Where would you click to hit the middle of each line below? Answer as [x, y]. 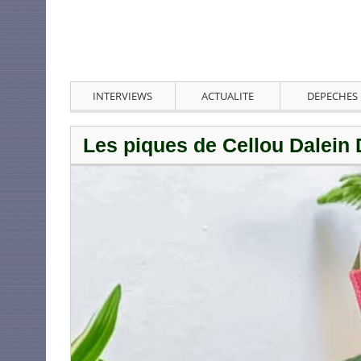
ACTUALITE [227, 96]
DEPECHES [332, 96]
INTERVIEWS [123, 96]
